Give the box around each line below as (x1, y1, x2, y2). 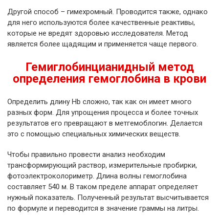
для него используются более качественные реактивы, (7, 18, 195, 27)
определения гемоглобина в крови (13, 72, 206, 86)
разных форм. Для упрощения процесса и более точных (7, 108, 198, 117)
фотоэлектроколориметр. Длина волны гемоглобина (7, 172, 187, 181)
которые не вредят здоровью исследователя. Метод (7, 29, 188, 38)
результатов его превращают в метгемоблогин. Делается (7, 119, 202, 128)
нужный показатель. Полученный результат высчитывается (7, 193, 209, 202)
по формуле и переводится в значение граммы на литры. (7, 204, 199, 213)
